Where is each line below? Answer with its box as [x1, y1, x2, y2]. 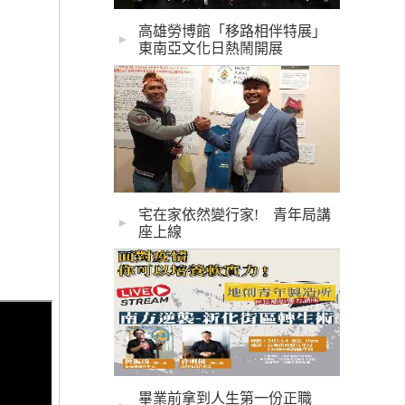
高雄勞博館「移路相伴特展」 [138, 24, 326, 39]
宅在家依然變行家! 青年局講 [138, 207, 331, 222]
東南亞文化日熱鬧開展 [138, 41, 283, 56]
